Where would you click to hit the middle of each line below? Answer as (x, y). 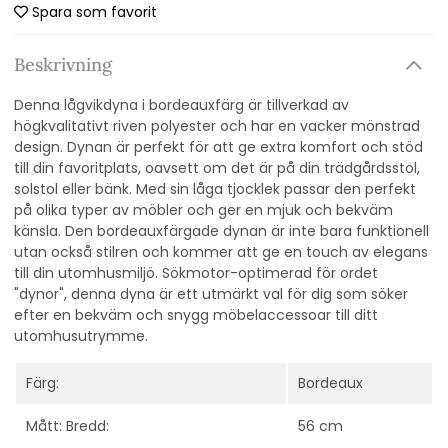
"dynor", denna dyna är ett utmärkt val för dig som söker (211, 294)
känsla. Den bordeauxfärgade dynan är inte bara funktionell (221, 231)
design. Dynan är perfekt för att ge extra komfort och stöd (218, 147)
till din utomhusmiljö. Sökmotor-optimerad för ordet (196, 273)
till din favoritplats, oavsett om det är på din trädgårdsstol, (217, 168)
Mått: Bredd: (67, 426)
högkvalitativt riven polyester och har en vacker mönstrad (217, 126)
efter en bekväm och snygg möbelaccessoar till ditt (196, 315)
